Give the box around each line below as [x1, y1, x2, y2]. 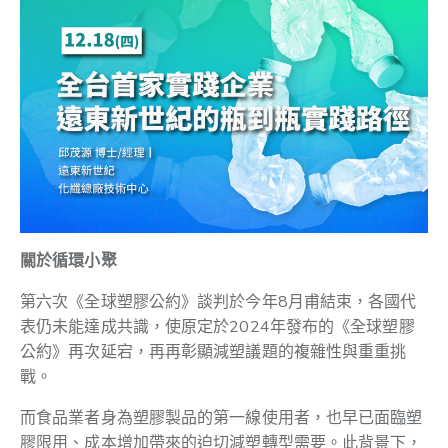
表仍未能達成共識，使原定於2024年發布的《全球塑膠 [20, 316, 415, 339]
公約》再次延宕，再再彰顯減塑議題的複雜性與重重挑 [20, 341, 407, 364]
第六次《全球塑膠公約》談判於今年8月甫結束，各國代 [20, 291, 417, 314]
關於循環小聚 [20, 250, 117, 273]
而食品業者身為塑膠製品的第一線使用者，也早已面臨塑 [20, 407, 423, 430]
